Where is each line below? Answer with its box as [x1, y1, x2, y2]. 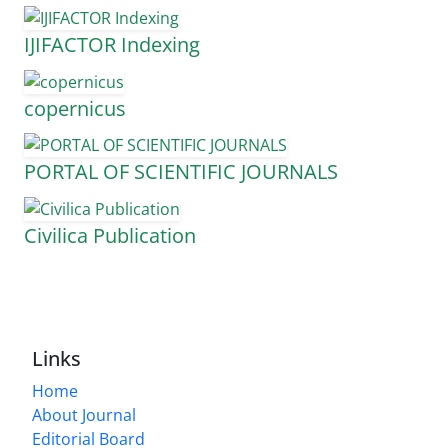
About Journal [32, 404, 136, 427]
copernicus [24, 94, 126, 122]
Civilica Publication [24, 222, 196, 250]
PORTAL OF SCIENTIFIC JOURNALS [24, 158, 338, 186]
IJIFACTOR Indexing [24, 31, 200, 59]
